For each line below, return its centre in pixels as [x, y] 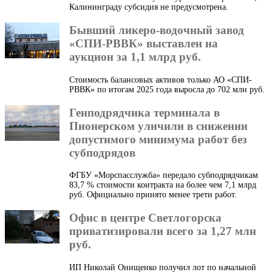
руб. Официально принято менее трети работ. [153, 195]
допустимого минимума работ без [158, 139]
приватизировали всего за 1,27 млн [163, 231]
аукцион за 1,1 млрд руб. [135, 57]
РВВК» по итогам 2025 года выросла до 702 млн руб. [167, 89]
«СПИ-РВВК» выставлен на [144, 44]
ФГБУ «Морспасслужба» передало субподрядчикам [164, 175]
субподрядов [102, 152]
